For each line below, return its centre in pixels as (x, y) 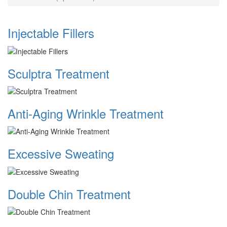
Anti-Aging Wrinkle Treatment (86, 113)
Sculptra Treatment (59, 73)
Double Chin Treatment (69, 194)
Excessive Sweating (61, 154)
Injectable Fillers (51, 33)
